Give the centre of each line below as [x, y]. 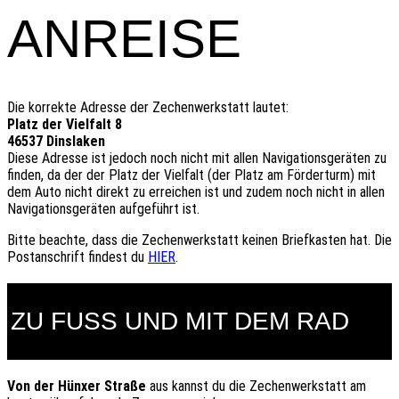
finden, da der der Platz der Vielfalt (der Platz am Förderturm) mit [191, 175]
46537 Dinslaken [56, 141]
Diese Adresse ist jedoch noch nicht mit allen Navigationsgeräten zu [197, 158]
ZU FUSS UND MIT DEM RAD [180, 321]
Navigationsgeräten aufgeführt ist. [103, 208]
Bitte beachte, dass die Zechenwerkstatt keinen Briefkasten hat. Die [199, 240]
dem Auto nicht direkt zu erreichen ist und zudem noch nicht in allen [196, 191]
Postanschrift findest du [77, 256]
